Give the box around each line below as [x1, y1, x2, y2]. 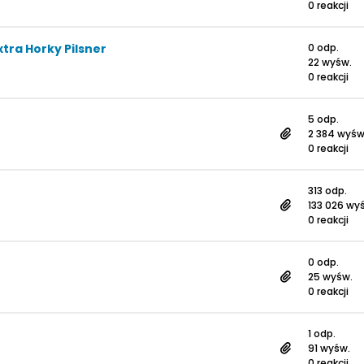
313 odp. [308, 184, 347, 197]
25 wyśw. [308, 270, 353, 284]
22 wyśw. [308, 55, 352, 69]
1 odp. [308, 327, 336, 340]
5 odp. [308, 112, 339, 126]
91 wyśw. [308, 341, 350, 355]
